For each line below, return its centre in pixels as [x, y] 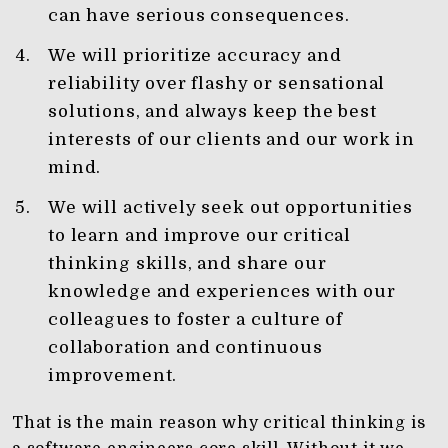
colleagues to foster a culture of [196, 319]
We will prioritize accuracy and [195, 55]
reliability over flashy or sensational [217, 83]
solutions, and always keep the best [212, 111]
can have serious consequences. [199, 15]
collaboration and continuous [185, 347]
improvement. [113, 375]
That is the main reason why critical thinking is [219, 423]
